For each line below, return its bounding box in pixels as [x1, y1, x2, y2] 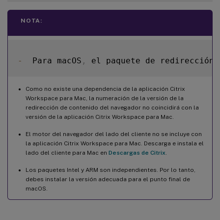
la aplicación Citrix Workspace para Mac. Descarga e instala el [26, 139, 204, 147]
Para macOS [23, 55, 82, 65]
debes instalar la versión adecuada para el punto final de [26, 175, 190, 183]
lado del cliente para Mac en [26, 149, 109, 156]
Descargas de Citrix [109, 149, 165, 156]
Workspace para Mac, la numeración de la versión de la [26, 94, 184, 102]
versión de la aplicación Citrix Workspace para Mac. [26, 113, 174, 120]
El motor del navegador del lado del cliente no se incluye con [26, 130, 202, 137]
